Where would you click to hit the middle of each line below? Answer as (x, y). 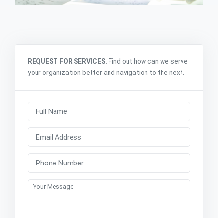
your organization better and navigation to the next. (106, 73)
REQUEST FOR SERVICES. (67, 62)
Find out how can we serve (147, 62)
